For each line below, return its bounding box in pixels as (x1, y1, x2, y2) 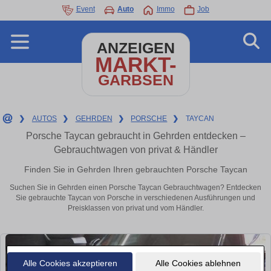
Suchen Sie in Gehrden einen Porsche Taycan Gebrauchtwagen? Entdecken (10, 183, 261, 192)
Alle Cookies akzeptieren (22, 258, 117, 268)
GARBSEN (97, 72, 174, 88)
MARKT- (94, 53, 177, 76)
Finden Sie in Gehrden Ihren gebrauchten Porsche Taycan (24, 164, 247, 174)
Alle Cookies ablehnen (155, 258, 241, 268)
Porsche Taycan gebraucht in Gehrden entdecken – (25, 131, 246, 141)
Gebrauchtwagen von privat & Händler (53, 145, 218, 155)
